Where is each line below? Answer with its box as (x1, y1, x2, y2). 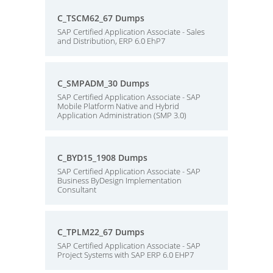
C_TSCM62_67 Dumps (57, 12, 144, 24)
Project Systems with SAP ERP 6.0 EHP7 (57, 249, 194, 260)
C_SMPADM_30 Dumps (57, 77, 149, 89)
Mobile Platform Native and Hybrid (57, 101, 179, 112)
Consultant (57, 184, 96, 195)
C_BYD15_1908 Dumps (57, 152, 147, 163)
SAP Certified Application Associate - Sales (57, 26, 205, 37)
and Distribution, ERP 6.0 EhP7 (57, 35, 165, 46)
